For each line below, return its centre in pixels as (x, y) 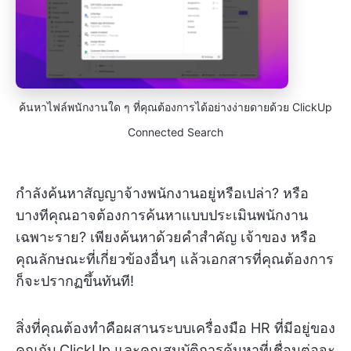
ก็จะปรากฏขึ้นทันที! (75, 280)
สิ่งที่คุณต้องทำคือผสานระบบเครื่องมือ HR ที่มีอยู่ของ (175, 327)
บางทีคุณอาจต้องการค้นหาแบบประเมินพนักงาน (162, 215)
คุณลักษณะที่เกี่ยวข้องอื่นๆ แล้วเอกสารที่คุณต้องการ (175, 259)
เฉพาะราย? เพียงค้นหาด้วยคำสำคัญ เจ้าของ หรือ (166, 237)
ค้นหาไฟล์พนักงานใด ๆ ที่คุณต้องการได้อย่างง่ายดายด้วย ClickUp (175, 107)
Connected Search (175, 132)
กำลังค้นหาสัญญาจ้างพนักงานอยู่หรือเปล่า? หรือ (162, 193)
